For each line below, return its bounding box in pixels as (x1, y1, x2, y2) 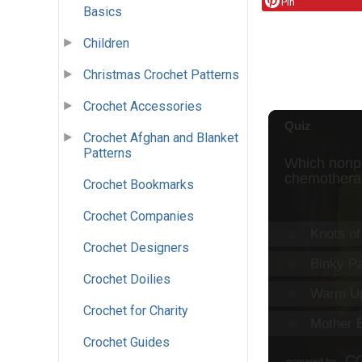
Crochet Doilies (83, 271, 170, 288)
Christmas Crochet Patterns (83, 67, 239, 83)
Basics (83, 4, 122, 20)
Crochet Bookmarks (83, 177, 194, 193)
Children (83, 36, 129, 52)
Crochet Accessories (83, 99, 202, 115)
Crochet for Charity (83, 303, 188, 319)
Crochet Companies (83, 208, 194, 225)
